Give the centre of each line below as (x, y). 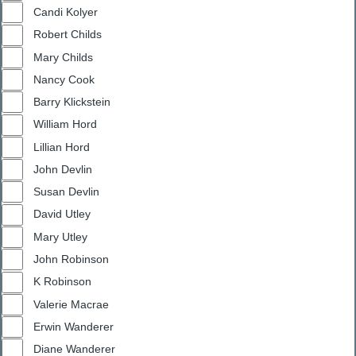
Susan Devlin (66, 192)
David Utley (62, 214)
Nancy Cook (64, 79)
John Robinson (71, 259)
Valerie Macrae (71, 304)
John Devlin (77, 169)
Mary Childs (63, 57)
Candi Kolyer (66, 12)
